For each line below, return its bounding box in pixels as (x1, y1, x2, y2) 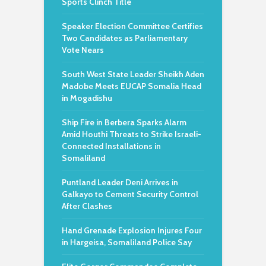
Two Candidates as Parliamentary (62, 33, 188, 43)
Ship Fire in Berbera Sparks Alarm (62, 117, 186, 128)
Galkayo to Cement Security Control (62, 189, 198, 199)
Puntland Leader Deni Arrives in (62, 177, 178, 188)
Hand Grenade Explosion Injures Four (62, 225, 202, 236)
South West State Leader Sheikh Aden (62, 69, 204, 80)
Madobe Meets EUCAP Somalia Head (62, 81, 201, 91)
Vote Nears (62, 45, 104, 55)
